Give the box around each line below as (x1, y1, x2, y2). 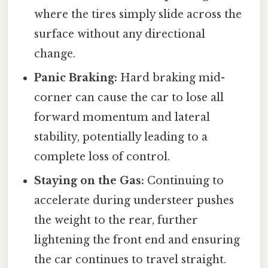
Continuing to (144, 174, 224, 188)
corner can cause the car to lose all (34, 91, 224, 105)
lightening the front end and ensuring (34, 233, 240, 247)
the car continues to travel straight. (34, 253, 227, 267)
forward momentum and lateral (34, 111, 211, 124)
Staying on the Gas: (34, 174, 145, 188)
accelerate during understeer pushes (34, 194, 234, 208)
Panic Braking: (34, 71, 118, 85)
